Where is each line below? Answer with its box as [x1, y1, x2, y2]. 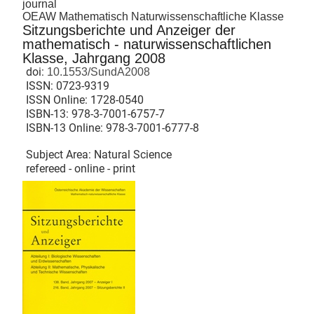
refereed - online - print [26, 162, 135, 176]
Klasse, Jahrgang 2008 [22, 50, 165, 67]
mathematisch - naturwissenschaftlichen [22, 36, 271, 53]
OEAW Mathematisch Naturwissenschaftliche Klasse [22, 11, 284, 23]
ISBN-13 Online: [26, 121, 106, 135]
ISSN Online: [26, 93, 90, 107]
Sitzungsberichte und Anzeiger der [22, 22, 235, 39]
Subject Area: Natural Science [26, 148, 172, 162]
